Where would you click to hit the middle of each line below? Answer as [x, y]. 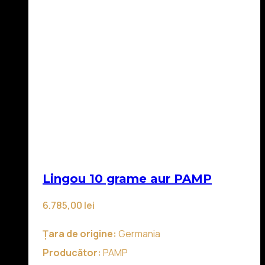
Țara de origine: [80, 233]
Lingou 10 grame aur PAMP [127, 178]
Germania [138, 233]
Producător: [72, 252]
